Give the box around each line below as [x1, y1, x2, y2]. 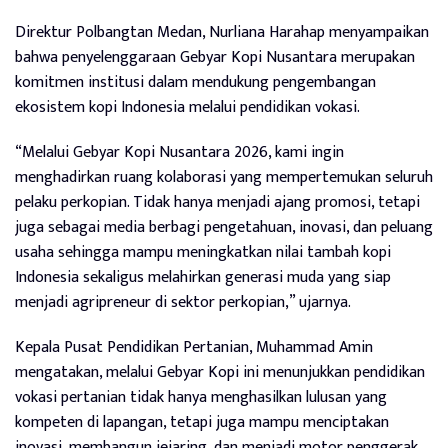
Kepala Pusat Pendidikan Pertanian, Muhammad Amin [15, 334, 373, 362]
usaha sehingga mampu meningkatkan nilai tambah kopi [15, 239, 391, 267]
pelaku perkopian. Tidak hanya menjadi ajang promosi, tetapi [15, 189, 420, 217]
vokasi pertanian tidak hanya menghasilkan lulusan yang [15, 384, 387, 412]
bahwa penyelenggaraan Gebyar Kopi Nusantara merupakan [15, 44, 415, 72]
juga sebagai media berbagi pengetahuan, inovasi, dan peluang [15, 214, 433, 242]
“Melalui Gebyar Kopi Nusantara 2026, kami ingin [15, 139, 344, 167]
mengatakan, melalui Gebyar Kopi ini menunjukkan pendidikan [15, 359, 425, 387]
